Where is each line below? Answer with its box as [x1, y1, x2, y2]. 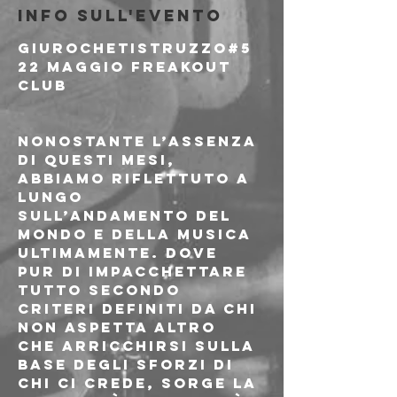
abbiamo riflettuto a [18, 169, 255, 187]
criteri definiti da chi [18, 300, 263, 317]
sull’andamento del [18, 206, 237, 224]
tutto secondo [18, 281, 187, 299]
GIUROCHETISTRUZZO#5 [18, 39, 258, 57]
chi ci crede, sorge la [18, 374, 263, 392]
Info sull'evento [18, 5, 222, 26]
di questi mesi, [18, 151, 182, 168]
